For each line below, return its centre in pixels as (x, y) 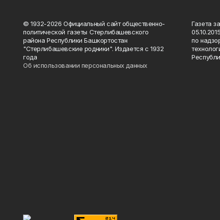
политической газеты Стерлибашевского (86, 32)
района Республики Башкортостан (75, 40)
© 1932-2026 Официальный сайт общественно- (94, 24)
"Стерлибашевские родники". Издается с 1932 (94, 49)
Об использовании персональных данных (85, 65)
